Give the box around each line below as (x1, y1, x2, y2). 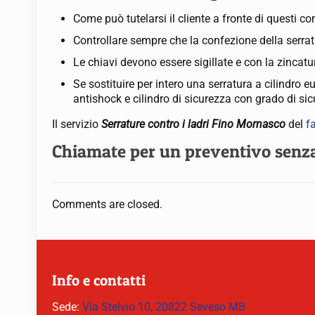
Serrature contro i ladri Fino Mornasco (101, 117, 289, 131)
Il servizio (52, 117, 102, 131)
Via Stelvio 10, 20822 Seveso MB (82, 300, 245, 314)
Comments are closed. (52, 198, 162, 211)
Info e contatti (52, 271, 146, 289)
